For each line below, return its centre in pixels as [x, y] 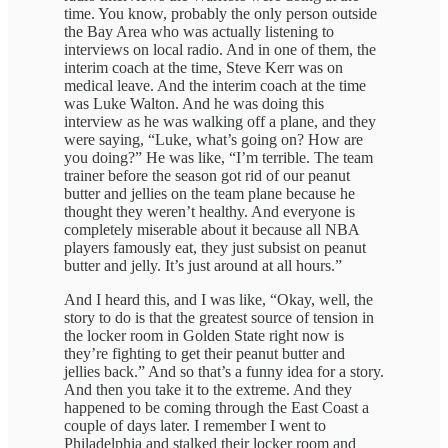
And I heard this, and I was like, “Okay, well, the [218, 300]
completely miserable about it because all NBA [211, 230]
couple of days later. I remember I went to [195, 426]
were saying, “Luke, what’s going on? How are [213, 140]
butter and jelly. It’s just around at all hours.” [203, 266]
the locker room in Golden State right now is [204, 336]
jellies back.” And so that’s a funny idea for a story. [224, 372]
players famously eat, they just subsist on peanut [215, 248]
